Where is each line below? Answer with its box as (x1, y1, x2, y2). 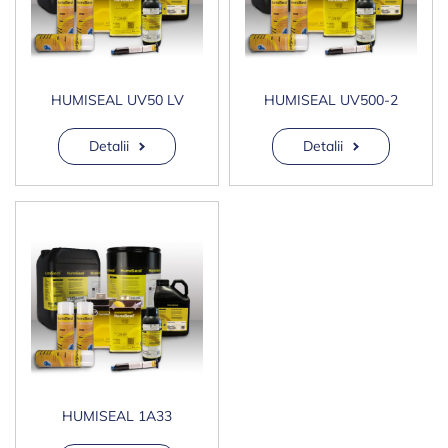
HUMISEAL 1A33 (62, 407, 172, 426)
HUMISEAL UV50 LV (50, 91, 184, 110)
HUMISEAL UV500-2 (264, 91, 398, 110)
